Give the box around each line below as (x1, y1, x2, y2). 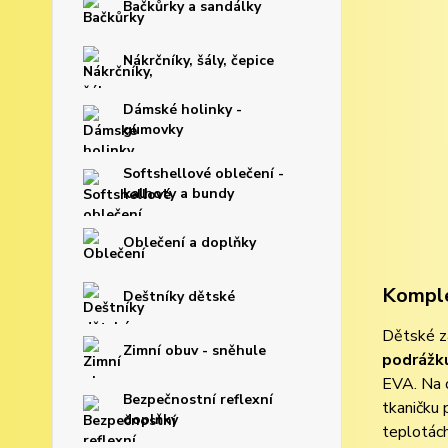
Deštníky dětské (123, 287, 235, 306)
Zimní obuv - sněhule (123, 341, 266, 360)
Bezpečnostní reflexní (123, 390, 273, 409)
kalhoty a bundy (123, 184, 234, 203)
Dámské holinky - (123, 100, 242, 119)
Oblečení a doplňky (123, 233, 256, 252)
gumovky (123, 120, 183, 139)
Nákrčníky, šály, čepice (123, 51, 274, 70)
